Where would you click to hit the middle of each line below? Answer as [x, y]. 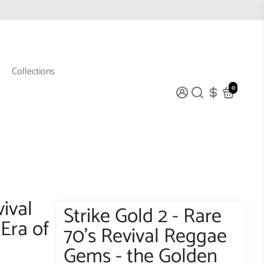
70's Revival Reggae [145, 236]
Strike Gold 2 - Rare [143, 216]
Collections [33, 71]
